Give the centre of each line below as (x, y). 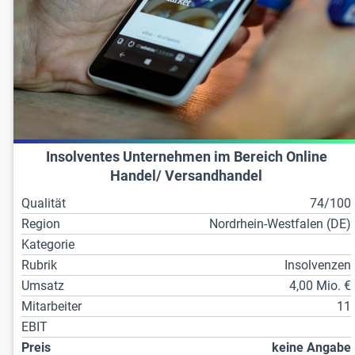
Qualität (44, 204)
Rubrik (39, 265)
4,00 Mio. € (321, 286)
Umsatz (43, 286)
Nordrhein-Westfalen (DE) (281, 224)
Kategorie (48, 245)
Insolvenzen (318, 265)
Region (41, 224)
